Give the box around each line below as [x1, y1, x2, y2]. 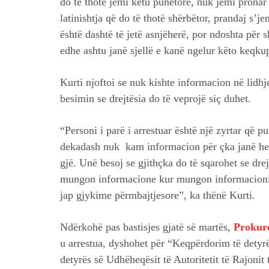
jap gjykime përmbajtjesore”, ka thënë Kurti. [60, 189, 258, 202]
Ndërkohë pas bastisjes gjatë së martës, [60, 221, 234, 234]
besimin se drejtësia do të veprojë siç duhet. [60, 92, 251, 105]
